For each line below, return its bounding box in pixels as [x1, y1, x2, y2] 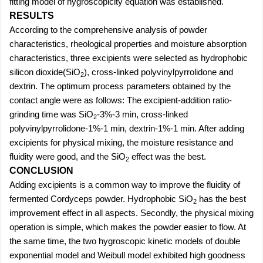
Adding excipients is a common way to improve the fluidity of [9, 180, 240, 190]
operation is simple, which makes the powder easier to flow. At [9, 222, 246, 232]
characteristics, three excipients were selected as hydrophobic [9, 53, 248, 63]
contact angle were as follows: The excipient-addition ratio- [9, 95, 232, 105]
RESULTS [9, 11, 54, 21]
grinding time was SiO [9, 109, 93, 119]
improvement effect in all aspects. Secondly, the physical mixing [9, 208, 254, 218]
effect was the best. [129, 151, 206, 161]
